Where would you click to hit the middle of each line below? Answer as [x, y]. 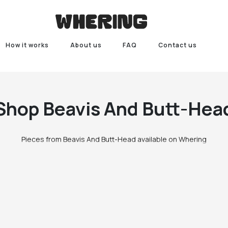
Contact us [178, 45]
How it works [27, 45]
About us [86, 45]
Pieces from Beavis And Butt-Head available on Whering [114, 139]
